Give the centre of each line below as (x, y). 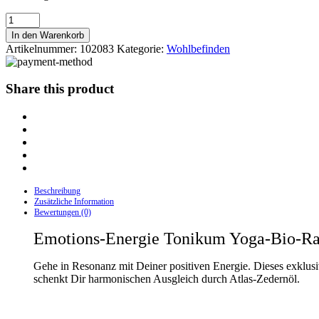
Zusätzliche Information (74, 202)
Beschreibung (57, 191)
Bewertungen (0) (63, 213)
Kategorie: (142, 48)
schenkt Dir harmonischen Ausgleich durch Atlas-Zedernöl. (167, 279)
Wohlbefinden (198, 48)
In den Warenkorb (48, 35)
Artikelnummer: (43, 48)
